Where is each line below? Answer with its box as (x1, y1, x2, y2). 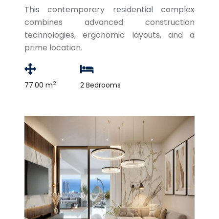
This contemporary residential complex (24, 4, 195, 15)
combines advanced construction (24, 17, 195, 28)
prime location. (24, 42, 82, 53)
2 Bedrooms (80, 80, 121, 90)
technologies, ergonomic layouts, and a (24, 29, 195, 41)
